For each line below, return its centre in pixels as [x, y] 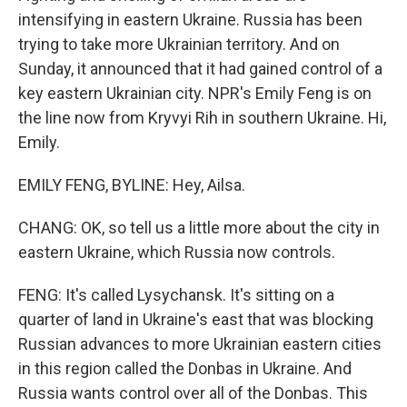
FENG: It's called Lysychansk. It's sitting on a [176, 295]
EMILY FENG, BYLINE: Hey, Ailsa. [132, 185]
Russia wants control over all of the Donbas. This [193, 393]
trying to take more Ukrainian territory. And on [179, 44]
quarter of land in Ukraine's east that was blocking [196, 319]
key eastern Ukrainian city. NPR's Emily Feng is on [195, 93]
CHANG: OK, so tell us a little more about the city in [199, 228]
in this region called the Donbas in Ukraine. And [185, 368]
